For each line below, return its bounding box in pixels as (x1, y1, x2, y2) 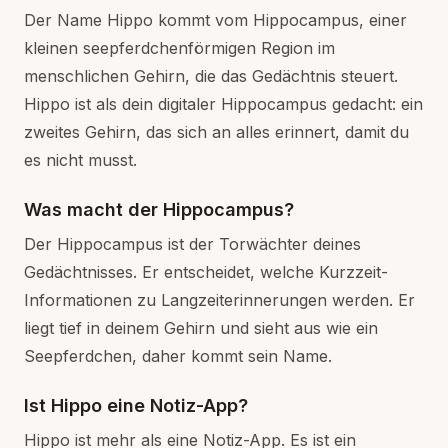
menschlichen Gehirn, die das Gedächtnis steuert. (24, 66, 398, 86)
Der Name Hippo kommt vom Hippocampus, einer (24, 10, 407, 30)
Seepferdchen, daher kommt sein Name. (24, 346, 332, 366)
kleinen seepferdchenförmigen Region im (24, 38, 335, 58)
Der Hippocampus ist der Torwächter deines (24, 234, 361, 254)
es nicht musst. (24, 150, 137, 170)
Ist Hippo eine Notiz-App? (24, 395, 248, 416)
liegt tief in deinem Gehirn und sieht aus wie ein (24, 318, 378, 338)
